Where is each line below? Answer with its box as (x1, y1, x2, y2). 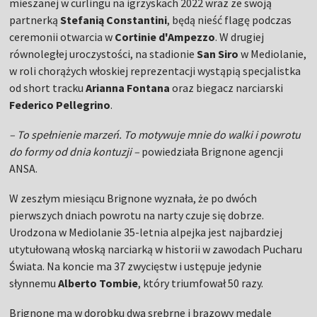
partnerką (9, 13, 61, 28)
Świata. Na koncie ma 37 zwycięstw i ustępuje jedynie (9, 259, 263, 274)
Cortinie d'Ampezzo (115, 30, 216, 45)
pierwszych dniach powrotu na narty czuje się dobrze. (9, 208, 265, 223)
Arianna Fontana (86, 81, 171, 96)
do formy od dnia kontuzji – (9, 144, 140, 159)
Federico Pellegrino (9, 98, 111, 113)
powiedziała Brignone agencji (139, 144, 284, 159)
